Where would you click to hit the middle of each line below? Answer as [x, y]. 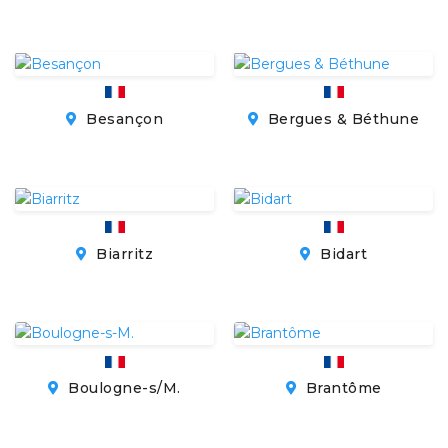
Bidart [341, 253]
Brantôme [341, 388]
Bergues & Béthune [341, 118]
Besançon [122, 118]
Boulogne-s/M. [122, 388]
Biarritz [122, 253]
